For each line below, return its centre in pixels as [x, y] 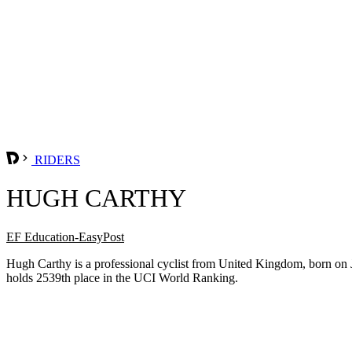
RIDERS [56, 159]
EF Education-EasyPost [65, 236]
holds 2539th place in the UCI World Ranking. [122, 277]
